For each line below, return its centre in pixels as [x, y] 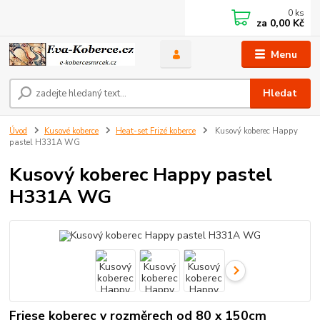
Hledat [280, 93]
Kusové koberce [71, 131]
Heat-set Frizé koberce [155, 131]
